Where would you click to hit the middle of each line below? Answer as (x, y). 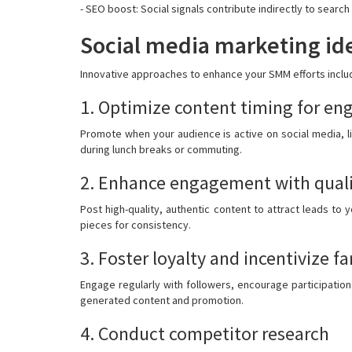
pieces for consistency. (136, 224)
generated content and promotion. (162, 300)
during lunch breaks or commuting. (161, 149)
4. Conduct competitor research (205, 333)
